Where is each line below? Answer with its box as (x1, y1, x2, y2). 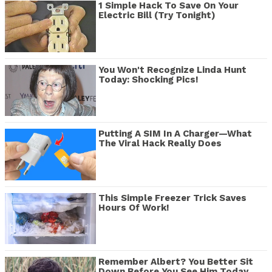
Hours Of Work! (98, 202, 169, 213)
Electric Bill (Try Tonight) (98, 10, 216, 21)
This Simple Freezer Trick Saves (98, 192, 246, 203)
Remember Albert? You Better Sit (98, 256, 253, 268)
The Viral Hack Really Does (98, 138, 222, 149)
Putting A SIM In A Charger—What (98, 128, 252, 140)
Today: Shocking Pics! (98, 73, 199, 85)
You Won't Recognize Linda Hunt (98, 64, 246, 75)
